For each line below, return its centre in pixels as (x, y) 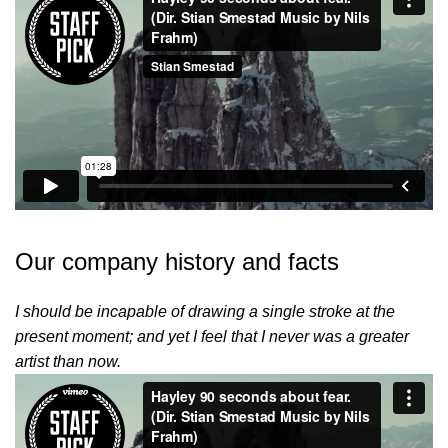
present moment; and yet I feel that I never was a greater (212, 337)
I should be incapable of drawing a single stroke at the (205, 312)
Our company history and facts (177, 262)
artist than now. (68, 362)
